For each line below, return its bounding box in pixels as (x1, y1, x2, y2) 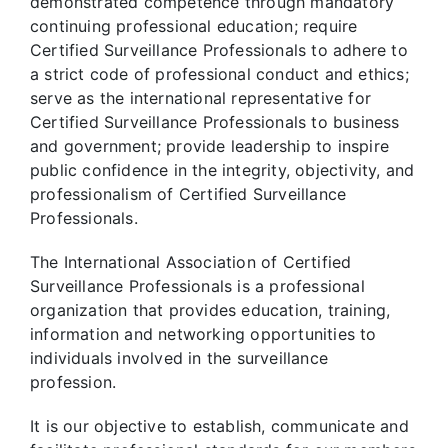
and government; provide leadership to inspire (30, 136, 390, 156)
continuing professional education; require (30, 16, 358, 36)
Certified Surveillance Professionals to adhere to (30, 40, 408, 60)
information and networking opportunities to (30, 324, 377, 344)
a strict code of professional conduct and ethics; (30, 64, 409, 84)
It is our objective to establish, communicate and (30, 416, 409, 436)
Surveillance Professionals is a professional (30, 276, 365, 296)
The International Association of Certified (30, 252, 352, 272)
